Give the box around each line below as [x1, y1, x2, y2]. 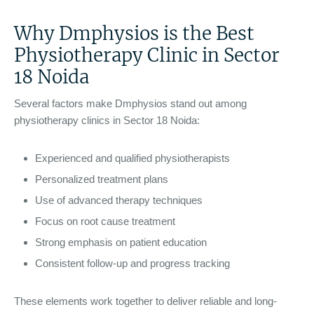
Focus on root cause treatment [35, 215, 175, 227]
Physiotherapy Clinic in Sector [14, 43, 280, 67]
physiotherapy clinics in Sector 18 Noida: [14, 114, 200, 126]
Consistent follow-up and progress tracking [35, 257, 230, 269]
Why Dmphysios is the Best [14, 21, 254, 45]
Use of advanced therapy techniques [35, 194, 203, 206]
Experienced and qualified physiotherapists [35, 152, 230, 164]
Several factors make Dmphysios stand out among [14, 97, 247, 109]
